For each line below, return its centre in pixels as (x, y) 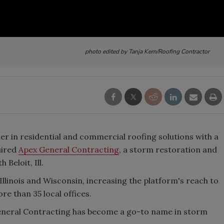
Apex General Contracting (69, 149)
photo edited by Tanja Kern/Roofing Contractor (147, 51)
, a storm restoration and (168, 149)
